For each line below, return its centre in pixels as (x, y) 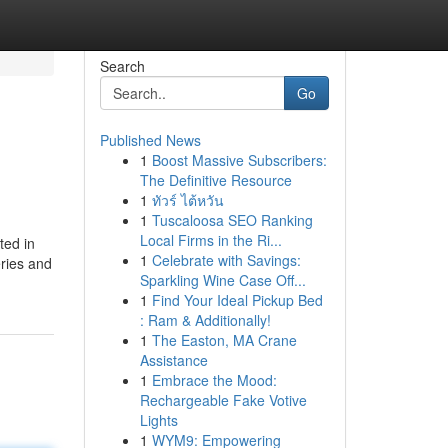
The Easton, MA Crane (224, 340)
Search (122, 66)
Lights (158, 420)
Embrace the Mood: (214, 380)
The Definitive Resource (215, 180)
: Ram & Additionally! (205, 320)
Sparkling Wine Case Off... (222, 280)
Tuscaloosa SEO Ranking (232, 220)
